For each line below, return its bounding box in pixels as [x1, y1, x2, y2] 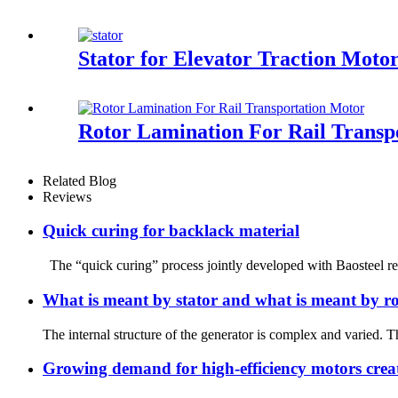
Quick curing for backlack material [43, 221, 299, 241]
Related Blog [43, 172, 116, 188]
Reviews [43, 188, 92, 204]
